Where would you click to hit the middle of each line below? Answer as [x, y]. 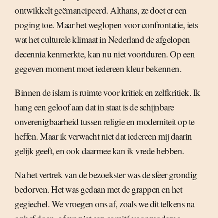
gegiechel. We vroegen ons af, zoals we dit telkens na [105, 204]
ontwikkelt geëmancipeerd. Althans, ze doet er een [101, 10]
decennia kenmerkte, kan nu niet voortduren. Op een [105, 54]
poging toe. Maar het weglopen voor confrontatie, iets [106, 25]
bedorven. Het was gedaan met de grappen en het [98, 189]
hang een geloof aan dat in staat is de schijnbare [94, 107]
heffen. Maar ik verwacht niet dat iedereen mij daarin [103, 136]
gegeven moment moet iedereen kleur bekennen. [98, 69]
